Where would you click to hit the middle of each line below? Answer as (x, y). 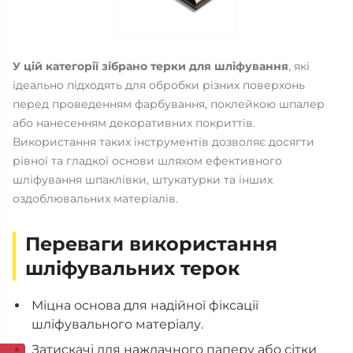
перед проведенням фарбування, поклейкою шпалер (169, 104)
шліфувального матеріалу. (117, 324)
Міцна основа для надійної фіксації (145, 305)
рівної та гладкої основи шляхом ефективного (147, 161)
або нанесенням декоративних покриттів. (134, 123)
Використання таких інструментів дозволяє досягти (163, 142)
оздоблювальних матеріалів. (95, 199)
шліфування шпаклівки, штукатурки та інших (143, 180)
